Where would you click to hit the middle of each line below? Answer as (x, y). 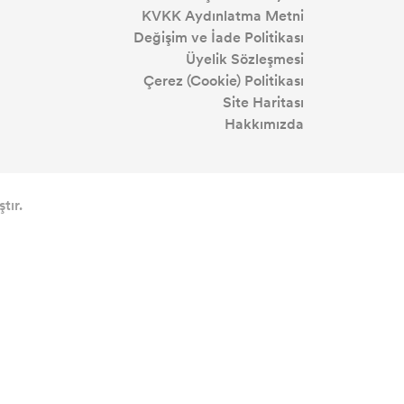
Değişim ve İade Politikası (219, 37)
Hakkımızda (264, 124)
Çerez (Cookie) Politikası (224, 80)
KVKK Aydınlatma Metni (223, 15)
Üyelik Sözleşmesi (245, 59)
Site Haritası (263, 102)
